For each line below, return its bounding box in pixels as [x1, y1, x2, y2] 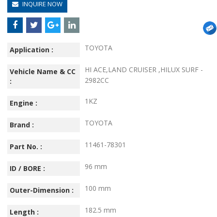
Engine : [10, 98, 37, 108]
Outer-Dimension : [10, 185, 74, 195]
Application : [10, 45, 53, 54]
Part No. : [10, 141, 42, 151]
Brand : [10, 120, 34, 129]
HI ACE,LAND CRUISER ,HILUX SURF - [85, 64, 203, 74]
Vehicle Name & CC [10, 66, 76, 76]
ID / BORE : [10, 163, 45, 173]
